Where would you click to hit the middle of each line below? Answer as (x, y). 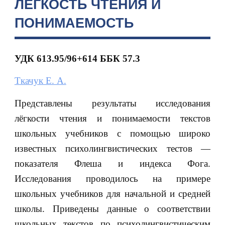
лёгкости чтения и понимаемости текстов (113, 118)
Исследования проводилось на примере (113, 178)
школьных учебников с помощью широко (113, 133)
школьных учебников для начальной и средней (113, 193)
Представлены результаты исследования (113, 103)
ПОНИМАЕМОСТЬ (74, 23)
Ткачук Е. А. (40, 81)
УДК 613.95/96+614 (57, 58)
